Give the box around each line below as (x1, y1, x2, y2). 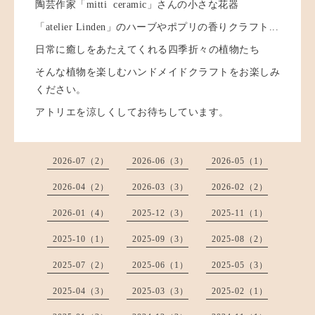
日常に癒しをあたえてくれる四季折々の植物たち (35, 44, 259, 56)
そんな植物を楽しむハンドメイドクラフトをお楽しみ (35, 67, 280, 78)
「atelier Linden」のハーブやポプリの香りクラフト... (35, 22, 278, 33)
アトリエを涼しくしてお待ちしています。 (35, 107, 229, 118)
